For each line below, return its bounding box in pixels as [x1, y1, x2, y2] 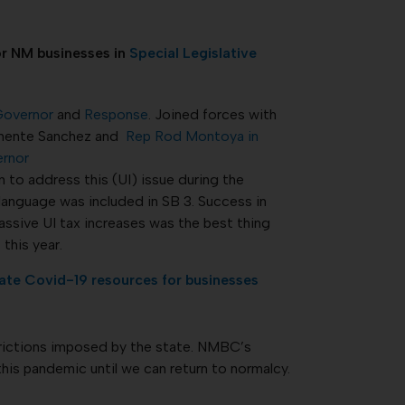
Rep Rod [125, 127, 182, 145]
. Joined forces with [147, 105, 277, 123]
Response [83, 105, 148, 123]
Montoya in [184, 127, 259, 145]
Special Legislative [128, 43, 257, 61]
